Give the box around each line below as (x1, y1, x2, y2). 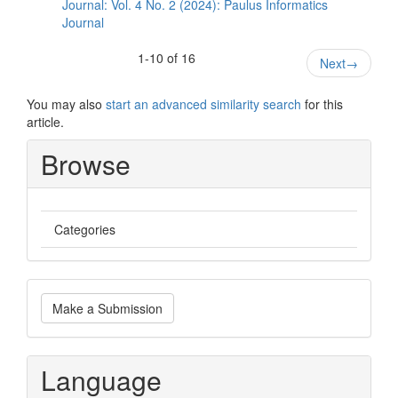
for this (301, 95, 343, 113)
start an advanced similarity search (106, 95, 301, 113)
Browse (41, 145, 131, 183)
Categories (54, 220, 115, 238)
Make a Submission (52, 299, 163, 317)
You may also (27, 95, 106, 113)
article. (27, 113, 64, 131)
